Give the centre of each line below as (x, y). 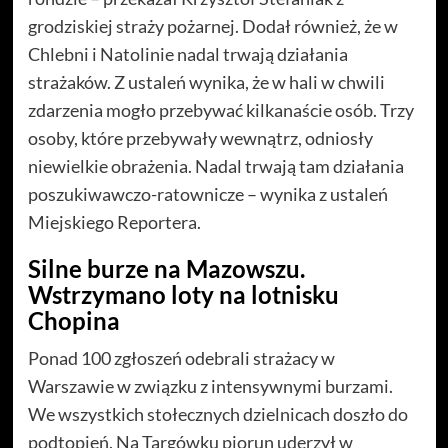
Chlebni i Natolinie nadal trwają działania (187, 54)
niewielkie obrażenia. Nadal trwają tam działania (215, 166)
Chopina (73, 320)
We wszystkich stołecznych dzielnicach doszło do (217, 414)
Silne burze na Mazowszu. (166, 268)
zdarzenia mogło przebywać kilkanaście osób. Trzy (220, 110)
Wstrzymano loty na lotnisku (183, 294)
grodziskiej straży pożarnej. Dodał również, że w (212, 26)
